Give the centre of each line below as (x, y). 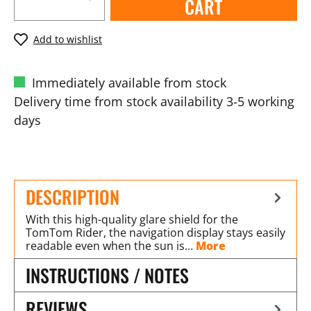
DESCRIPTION (73, 196)
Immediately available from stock (127, 82)
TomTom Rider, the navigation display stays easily (155, 232)
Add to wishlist (68, 39)
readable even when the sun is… (111, 245)
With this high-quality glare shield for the (132, 219)
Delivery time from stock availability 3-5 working (154, 101)
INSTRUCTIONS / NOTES (107, 275)
